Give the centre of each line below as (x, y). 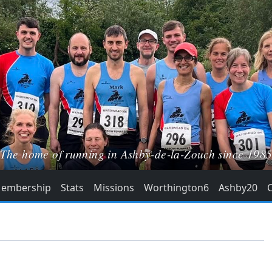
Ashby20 (238, 188)
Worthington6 (176, 188)
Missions (114, 188)
